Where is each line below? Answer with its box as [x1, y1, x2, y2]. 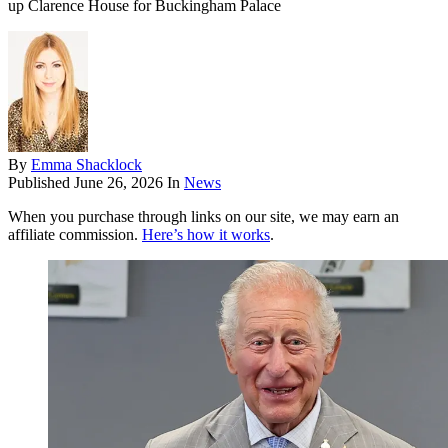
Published [8, 174, 74, 192]
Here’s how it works [142, 226, 270, 244]
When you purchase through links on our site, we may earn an [8, 208, 399, 226]
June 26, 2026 [74, 174, 163, 192]
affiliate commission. [8, 226, 142, 244]
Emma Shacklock [31, 156, 142, 174]
